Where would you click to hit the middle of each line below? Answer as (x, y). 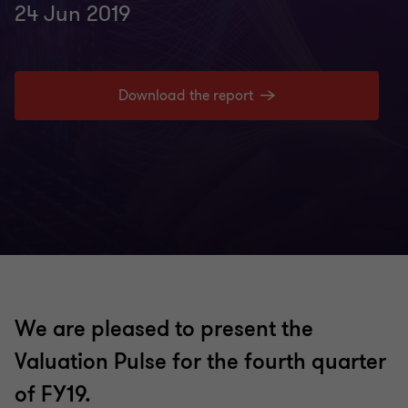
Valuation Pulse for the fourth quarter (200, 362)
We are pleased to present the (164, 329)
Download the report (186, 96)
